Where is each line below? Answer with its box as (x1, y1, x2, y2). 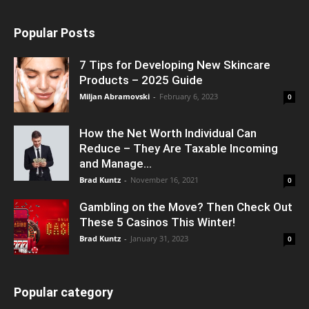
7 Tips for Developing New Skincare (79, 58, 270, 72)
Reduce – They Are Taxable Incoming (79, 141, 278, 156)
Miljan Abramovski (79, 91, 150, 102)
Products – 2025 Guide (79, 73, 203, 88)
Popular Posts (14, 26, 95, 41)
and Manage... (79, 157, 152, 171)
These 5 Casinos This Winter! (79, 215, 235, 230)
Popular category (14, 285, 113, 300)
